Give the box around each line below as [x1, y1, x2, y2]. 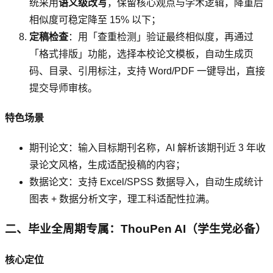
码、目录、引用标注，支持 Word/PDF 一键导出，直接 [29, 65, 265, 76]
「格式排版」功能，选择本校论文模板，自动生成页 [29, 48, 253, 59]
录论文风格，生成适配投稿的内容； [29, 160, 185, 171]
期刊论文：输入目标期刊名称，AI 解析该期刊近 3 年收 [29, 143, 266, 154]
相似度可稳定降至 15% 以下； [29, 14, 161, 25]
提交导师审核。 [29, 82, 97, 93]
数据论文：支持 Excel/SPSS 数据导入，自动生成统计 [29, 177, 263, 188]
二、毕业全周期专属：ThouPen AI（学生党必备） [5, 222, 267, 235]
